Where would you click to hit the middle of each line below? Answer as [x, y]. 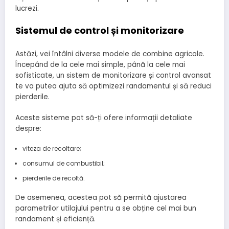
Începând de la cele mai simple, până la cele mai [100, 65]
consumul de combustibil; [63, 163]
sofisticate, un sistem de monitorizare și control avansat [113, 76]
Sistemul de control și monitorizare [100, 30]
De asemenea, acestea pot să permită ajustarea [101, 197]
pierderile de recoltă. [53, 178]
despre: [28, 128]
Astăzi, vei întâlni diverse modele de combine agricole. [110, 54]
